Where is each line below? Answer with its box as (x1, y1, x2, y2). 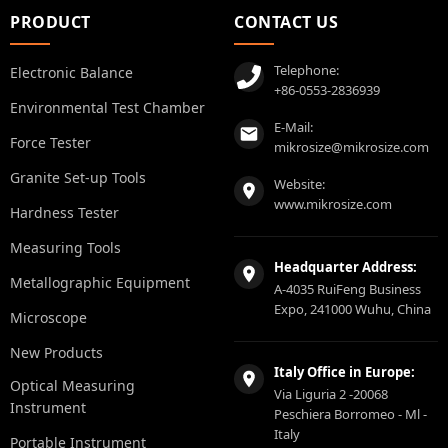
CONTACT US (234, 11, 338, 33)
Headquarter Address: (274, 258, 417, 276)
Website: (274, 175, 325, 193)
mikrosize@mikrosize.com (274, 138, 429, 156)
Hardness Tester (10, 203, 119, 222)
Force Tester (10, 133, 91, 152)
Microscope (10, 308, 87, 327)
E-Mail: (274, 118, 313, 136)
